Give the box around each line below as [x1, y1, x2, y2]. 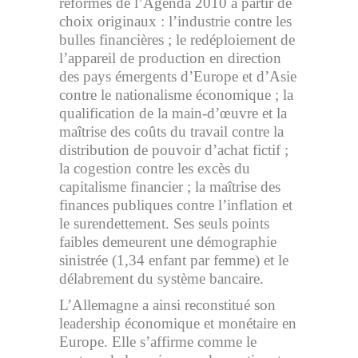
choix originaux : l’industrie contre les [59, 13, 292, 30]
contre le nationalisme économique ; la [59, 86, 293, 103]
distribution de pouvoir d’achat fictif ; [59, 141, 288, 158]
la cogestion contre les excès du [59, 160, 250, 177]
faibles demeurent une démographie [59, 233, 276, 250]
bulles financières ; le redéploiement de [59, 31, 295, 48]
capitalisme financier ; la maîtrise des [59, 178, 280, 195]
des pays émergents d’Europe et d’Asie [59, 68, 296, 85]
